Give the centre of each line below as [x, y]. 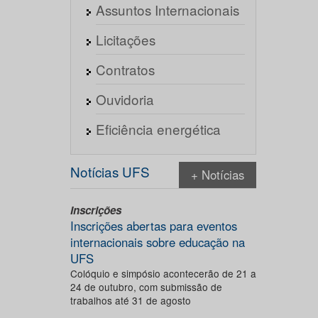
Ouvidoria [125, 99]
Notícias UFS [110, 171]
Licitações [125, 39]
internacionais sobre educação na [157, 242]
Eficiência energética [158, 129]
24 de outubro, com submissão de [146, 287]
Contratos [125, 69]
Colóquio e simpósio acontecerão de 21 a [163, 273]
